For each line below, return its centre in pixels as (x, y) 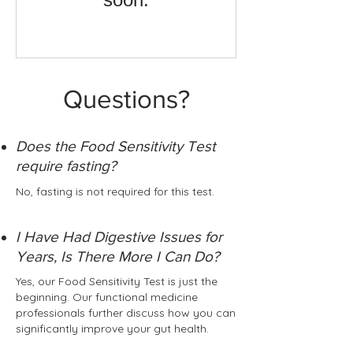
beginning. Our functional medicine (107, 297)
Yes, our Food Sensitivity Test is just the (117, 281)
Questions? (126, 99)
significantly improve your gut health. (112, 329)
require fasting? (66, 166)
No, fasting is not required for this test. (115, 191)
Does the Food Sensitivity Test (116, 146)
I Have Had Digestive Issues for (119, 237)
